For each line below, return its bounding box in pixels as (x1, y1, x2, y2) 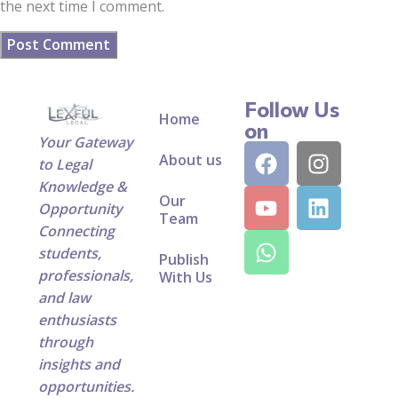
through (37, 332, 93, 353)
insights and (37, 354, 120, 375)
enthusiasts (37, 310, 116, 330)
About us (158, 150, 222, 171)
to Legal (37, 155, 92, 175)
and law (37, 288, 91, 308)
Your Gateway (37, 132, 133, 153)
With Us (158, 267, 212, 288)
